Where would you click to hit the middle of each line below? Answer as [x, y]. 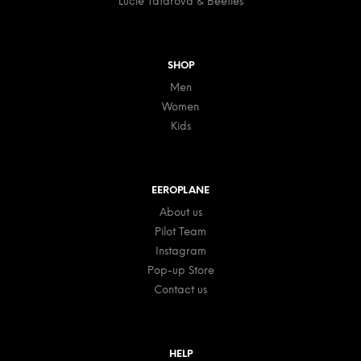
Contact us [180, 290]
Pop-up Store [180, 271]
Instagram [180, 251]
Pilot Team [180, 232]
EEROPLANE [180, 190]
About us [180, 213]
